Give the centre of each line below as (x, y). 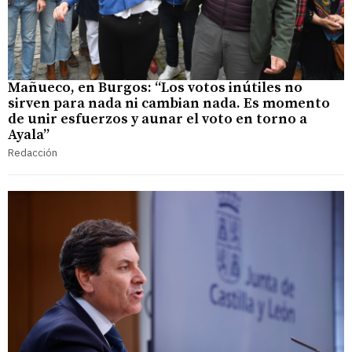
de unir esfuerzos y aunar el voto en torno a (158, 119)
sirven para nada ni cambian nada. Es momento (169, 103)
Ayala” (29, 134)
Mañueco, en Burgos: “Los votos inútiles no (155, 87)
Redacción (33, 152)
